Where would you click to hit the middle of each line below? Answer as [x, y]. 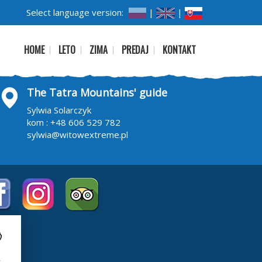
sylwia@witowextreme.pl [77, 135]
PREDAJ [135, 50]
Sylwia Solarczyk [59, 110]
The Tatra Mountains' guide [97, 92]
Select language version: [75, 12]
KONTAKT [179, 50]
